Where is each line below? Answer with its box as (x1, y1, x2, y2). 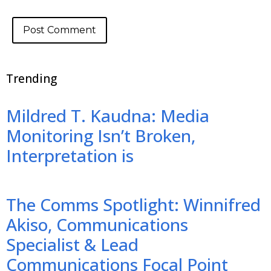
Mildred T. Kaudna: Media (6, 103, 209, 127)
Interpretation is (6, 143, 134, 167)
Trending (6, 70, 57, 87)
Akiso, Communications (6, 212, 188, 236)
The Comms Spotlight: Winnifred (6, 192, 261, 216)
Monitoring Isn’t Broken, (6, 123, 195, 147)
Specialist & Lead (6, 232, 139, 256)
